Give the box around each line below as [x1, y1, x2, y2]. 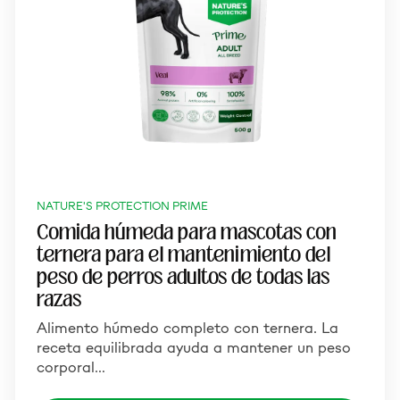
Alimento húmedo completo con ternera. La [37, 318, 338, 337]
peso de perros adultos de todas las [37, 263, 329, 290]
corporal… [37, 357, 105, 377]
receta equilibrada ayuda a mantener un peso [37, 337, 351, 357]
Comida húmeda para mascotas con [37, 219, 337, 246]
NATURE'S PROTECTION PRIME [37, 198, 208, 213]
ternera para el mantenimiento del [37, 241, 330, 268]
